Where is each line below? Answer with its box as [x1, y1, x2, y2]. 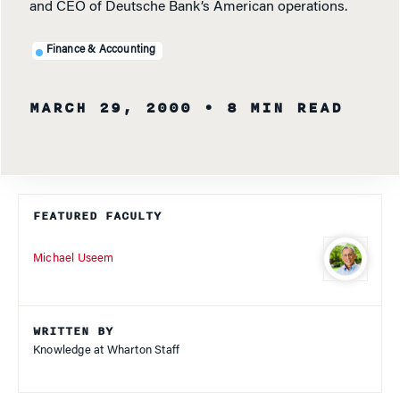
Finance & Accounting [46, 45, 156, 56]
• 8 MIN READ [204, 96, 343, 121]
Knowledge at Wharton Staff [33, 345, 180, 357]
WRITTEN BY [33, 322, 113, 341]
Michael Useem [33, 252, 114, 264]
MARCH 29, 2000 [29, 96, 192, 121]
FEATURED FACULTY [33, 207, 162, 226]
